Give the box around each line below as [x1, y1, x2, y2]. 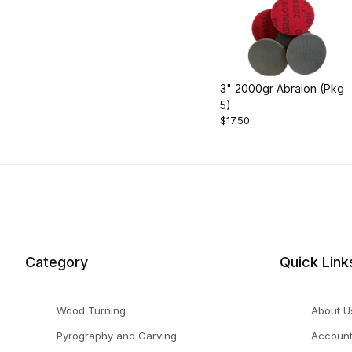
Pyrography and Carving [57, 329, 177, 343]
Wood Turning [57, 304, 126, 317]
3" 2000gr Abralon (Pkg [220, 81, 345, 95]
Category [25, 254, 88, 271]
